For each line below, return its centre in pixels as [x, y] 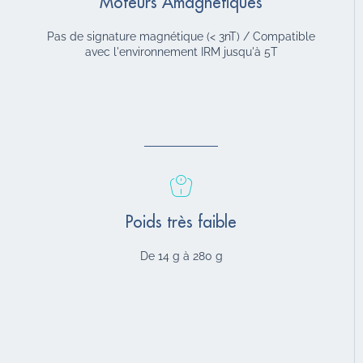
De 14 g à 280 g [181, 256]
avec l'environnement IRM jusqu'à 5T [181, 51]
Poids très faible [181, 222]
